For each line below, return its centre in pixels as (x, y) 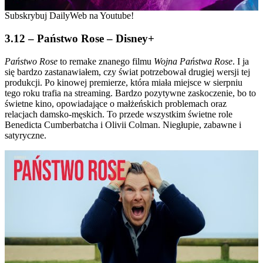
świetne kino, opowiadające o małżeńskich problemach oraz (116, 103)
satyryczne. (26, 135)
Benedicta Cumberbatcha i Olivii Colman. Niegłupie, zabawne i (123, 124)
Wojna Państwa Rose (193, 61)
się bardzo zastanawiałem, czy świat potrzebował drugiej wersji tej (127, 72)
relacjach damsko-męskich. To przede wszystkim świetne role (119, 114)
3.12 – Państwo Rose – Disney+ (80, 39)
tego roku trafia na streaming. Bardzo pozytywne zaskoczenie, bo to (130, 93)
